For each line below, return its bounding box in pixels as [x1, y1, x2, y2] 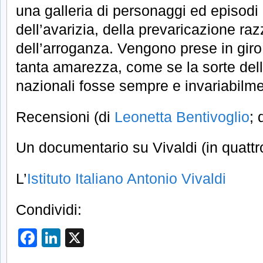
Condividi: [16, 201, 82, 218]
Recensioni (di [16, 108, 114, 125]
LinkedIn [60, 227, 132, 249]
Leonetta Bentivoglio [114, 108, 249, 125]
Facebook [37, 227, 120, 249]
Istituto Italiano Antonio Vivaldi [27, 170, 226, 187]
